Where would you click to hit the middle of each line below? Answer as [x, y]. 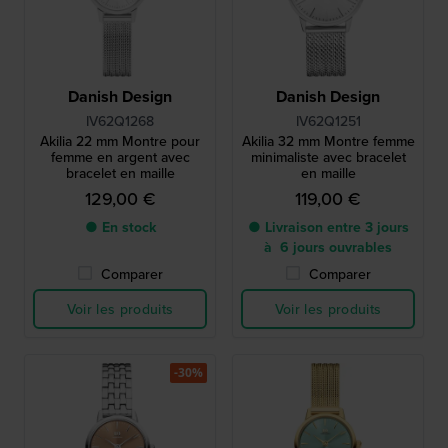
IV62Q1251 [328, 121]
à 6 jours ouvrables [328, 247]
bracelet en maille [120, 173]
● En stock [120, 227]
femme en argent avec [120, 157]
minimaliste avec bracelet [328, 157]
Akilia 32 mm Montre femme [328, 141]
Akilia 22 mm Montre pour [120, 141]
